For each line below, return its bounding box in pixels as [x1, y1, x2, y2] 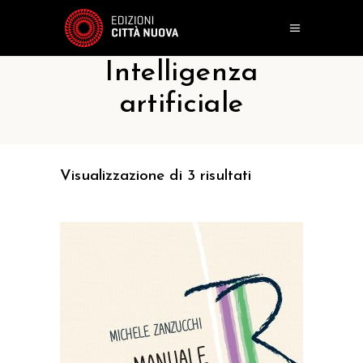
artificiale [119, 91, 244, 119]
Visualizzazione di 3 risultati [60, 169, 251, 184]
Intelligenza [105, 59, 258, 88]
